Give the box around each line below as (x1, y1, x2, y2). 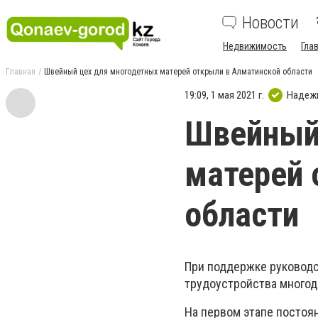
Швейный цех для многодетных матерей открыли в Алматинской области (44, 67, 312, 77)
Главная (6, 67, 35, 77)
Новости (242, 13, 299, 33)
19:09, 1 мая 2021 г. (185, 88, 264, 102)
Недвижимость (223, 40, 287, 52)
